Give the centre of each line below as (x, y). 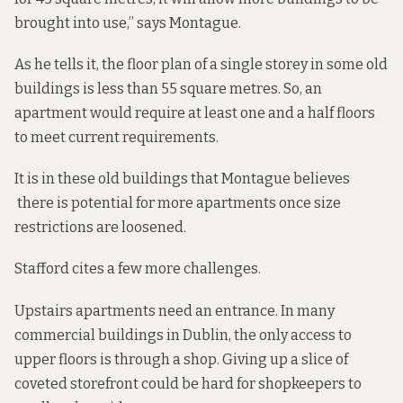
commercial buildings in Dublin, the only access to (183, 335)
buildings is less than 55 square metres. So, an (168, 89)
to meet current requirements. (116, 138)
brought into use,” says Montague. (128, 22)
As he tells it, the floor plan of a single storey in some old (201, 65)
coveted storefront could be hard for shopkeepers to (188, 383)
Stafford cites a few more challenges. (138, 269)
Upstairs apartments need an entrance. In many (175, 310)
